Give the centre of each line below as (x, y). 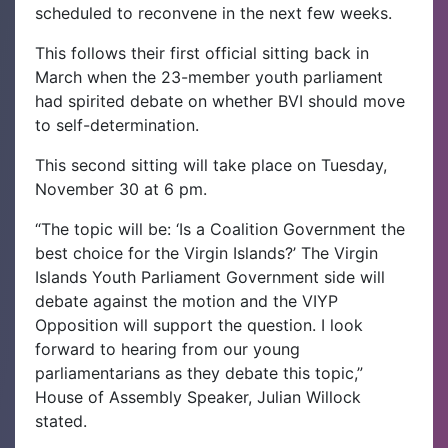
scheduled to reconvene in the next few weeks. (213, 13)
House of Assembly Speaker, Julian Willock (198, 397)
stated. (61, 421)
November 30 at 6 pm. (121, 189)
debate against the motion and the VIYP (186, 301)
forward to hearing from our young (167, 349)
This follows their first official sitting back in (202, 53)
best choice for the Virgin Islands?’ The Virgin (206, 253)
